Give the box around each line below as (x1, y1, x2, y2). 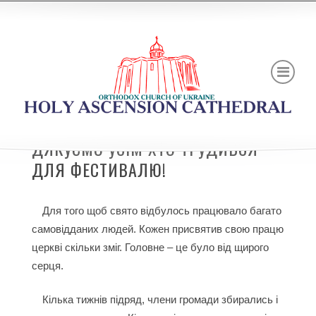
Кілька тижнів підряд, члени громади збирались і (42, 293, 278, 305)
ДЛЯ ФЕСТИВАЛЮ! (31, 157, 166, 182)
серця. (31, 260, 63, 272)
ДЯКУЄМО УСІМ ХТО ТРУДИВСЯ (31, 135, 258, 161)
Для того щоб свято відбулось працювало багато (42, 205, 281, 217)
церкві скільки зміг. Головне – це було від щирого (31, 241, 269, 253)
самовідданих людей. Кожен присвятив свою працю (31, 223, 284, 235)
